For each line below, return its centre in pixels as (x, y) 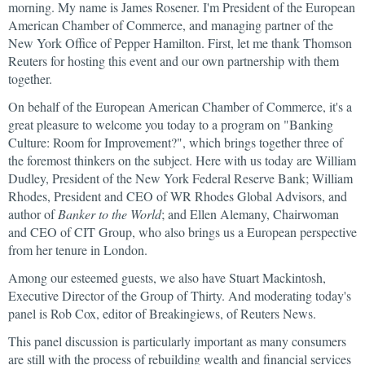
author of (33, 214)
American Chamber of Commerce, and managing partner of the (171, 25)
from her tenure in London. (78, 250)
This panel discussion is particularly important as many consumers (177, 341)
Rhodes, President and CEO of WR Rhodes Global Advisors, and (178, 196)
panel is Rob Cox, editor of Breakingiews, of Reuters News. (162, 313)
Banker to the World (110, 214)
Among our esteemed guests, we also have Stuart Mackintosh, (167, 277)
